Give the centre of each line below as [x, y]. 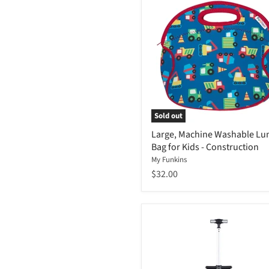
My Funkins [169, 160]
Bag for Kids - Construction [205, 147]
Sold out [168, 116]
